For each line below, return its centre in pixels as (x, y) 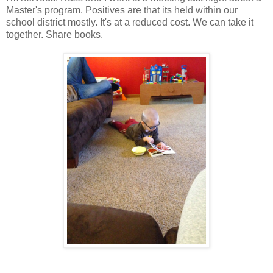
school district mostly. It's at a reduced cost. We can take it (130, 22)
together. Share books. (55, 34)
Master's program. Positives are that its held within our (122, 10)
